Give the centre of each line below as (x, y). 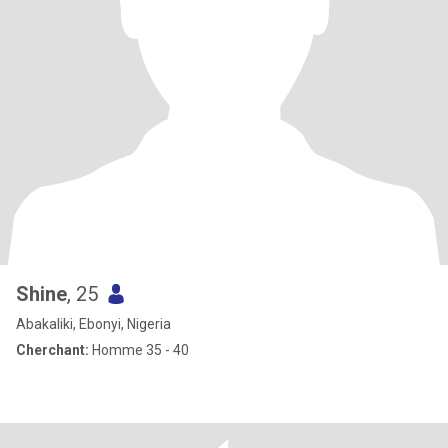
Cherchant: (52, 350)
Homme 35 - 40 (139, 350)
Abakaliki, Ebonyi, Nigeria (93, 324)
